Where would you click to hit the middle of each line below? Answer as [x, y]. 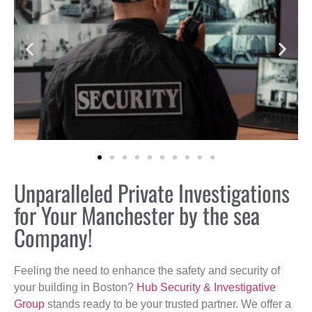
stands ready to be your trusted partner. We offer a [168, 304]
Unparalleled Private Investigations [152, 192]
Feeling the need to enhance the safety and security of [147, 270]
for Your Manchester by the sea [137, 214]
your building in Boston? [75, 287]
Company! [53, 237]
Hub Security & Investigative [206, 287]
